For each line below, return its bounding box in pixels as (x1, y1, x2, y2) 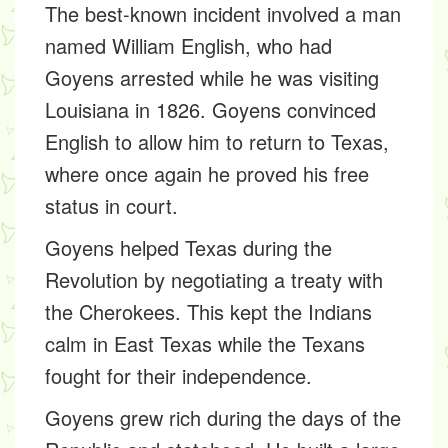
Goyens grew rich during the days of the (45, 403, 401, 432)
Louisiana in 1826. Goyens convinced (45, 95, 376, 124)
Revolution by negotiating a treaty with (45, 265, 383, 294)
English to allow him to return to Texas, (45, 127, 389, 156)
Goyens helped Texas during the (45, 233, 332, 262)
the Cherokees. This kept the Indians (45, 297, 372, 326)
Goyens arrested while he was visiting (45, 63, 379, 92)
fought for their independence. (45, 361, 312, 390)
